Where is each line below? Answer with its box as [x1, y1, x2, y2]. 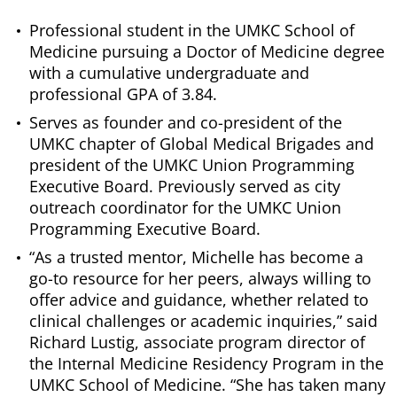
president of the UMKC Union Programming [29, 154, 354, 176]
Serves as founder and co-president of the [29, 112, 342, 134]
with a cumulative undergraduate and [29, 62, 309, 84]
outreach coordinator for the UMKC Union [29, 197, 341, 219]
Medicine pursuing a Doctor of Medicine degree [29, 41, 385, 63]
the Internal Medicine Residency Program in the [29, 353, 384, 375]
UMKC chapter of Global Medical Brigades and [29, 133, 374, 155]
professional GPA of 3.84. [29, 83, 217, 105]
